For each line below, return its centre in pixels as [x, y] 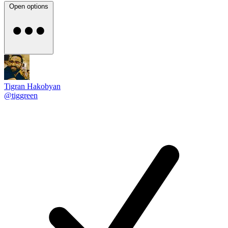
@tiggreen [21, 95]
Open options [29, 6]
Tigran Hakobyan [32, 86]
